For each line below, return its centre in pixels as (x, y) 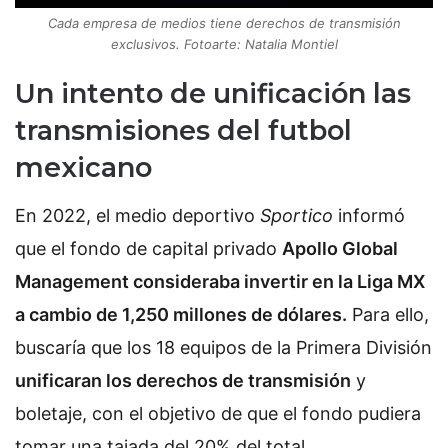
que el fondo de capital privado (148, 249)
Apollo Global (340, 249)
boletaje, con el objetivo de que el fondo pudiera (218, 414)
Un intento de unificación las (213, 93)
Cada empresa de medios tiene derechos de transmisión (224, 22)
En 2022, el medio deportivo (137, 216)
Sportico (296, 216)
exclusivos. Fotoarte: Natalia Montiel (224, 43)
